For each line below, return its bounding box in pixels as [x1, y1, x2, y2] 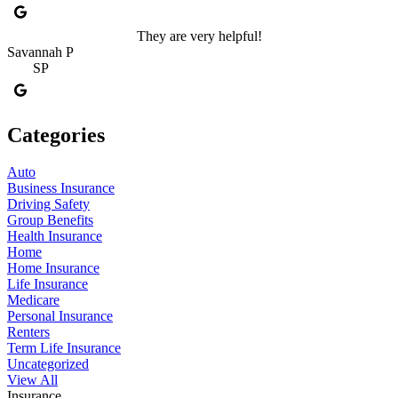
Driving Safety [7, 196, 90, 212]
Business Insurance [7, 180, 115, 196]
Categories [7, 123, 105, 147]
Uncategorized [7, 356, 89, 372]
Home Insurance [7, 260, 99, 276]
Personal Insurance [7, 308, 113, 324]
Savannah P [7, 44, 74, 60]
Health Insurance [7, 228, 102, 244]
